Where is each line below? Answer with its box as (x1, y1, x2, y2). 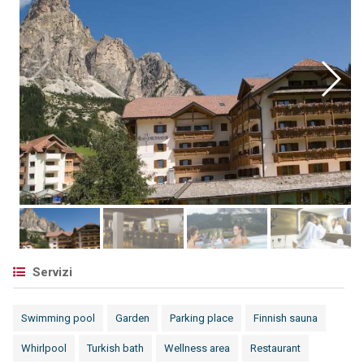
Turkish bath (86, 342, 144, 354)
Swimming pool (20, 312, 95, 324)
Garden (115, 312, 149, 324)
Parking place (169, 312, 233, 324)
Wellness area (163, 342, 230, 354)
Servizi (28, 265, 72, 279)
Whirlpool (20, 342, 67, 354)
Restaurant (249, 342, 301, 354)
